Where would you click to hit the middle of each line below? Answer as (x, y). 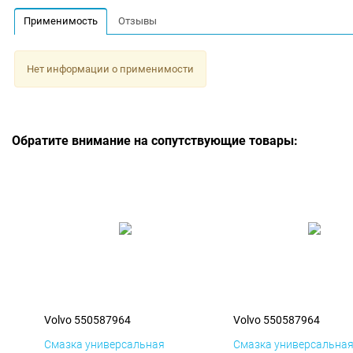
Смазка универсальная (104, 345)
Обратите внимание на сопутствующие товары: (155, 141)
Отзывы (138, 20)
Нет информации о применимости (110, 69)
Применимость (60, 20)
